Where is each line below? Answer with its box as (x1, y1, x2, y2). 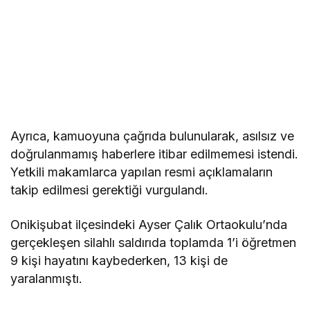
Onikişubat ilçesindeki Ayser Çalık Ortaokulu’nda (10, 217, 288, 232)
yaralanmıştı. (10, 271, 82, 286)
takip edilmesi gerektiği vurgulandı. (10, 182, 209, 197)
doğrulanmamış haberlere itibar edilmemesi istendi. (10, 146, 299, 161)
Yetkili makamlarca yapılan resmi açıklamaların (10, 164, 273, 179)
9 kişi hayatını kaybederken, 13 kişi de (10, 253, 228, 268)
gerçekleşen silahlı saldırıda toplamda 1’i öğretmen (10, 235, 297, 250)
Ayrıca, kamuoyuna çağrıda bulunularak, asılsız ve (10, 128, 295, 143)
